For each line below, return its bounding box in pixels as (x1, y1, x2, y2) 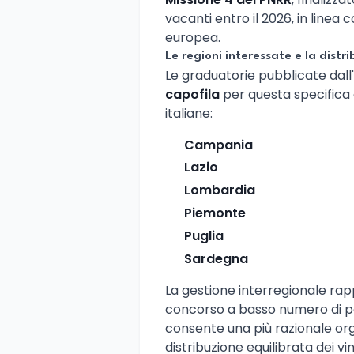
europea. (165, 28, 220, 47)
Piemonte (184, 203, 246, 222)
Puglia (184, 226, 224, 245)
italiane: (165, 104, 213, 122)
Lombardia (184, 181, 255, 200)
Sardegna (184, 249, 248, 268)
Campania (184, 135, 253, 154)
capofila (165, 85, 220, 104)
